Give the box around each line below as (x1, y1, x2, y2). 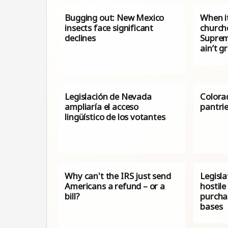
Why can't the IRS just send (65, 169, 171, 182)
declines (65, 32, 96, 44)
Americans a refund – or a (65, 180, 165, 192)
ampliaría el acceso (65, 101, 139, 113)
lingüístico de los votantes (65, 111, 165, 123)
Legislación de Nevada (65, 91, 152, 103)
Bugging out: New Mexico (65, 11, 164, 23)
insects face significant (65, 21, 154, 34)
